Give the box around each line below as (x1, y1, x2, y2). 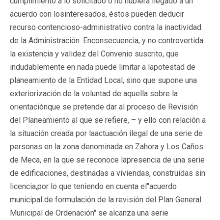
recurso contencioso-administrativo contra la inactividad (10, 22, 201, 32)
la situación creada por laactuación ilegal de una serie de (10, 128, 203, 138)
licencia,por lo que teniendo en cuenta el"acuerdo (10, 181, 177, 191)
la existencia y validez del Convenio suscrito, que (10, 49, 179, 58)
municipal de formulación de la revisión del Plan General (10, 194, 201, 204)
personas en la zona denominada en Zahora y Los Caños (10, 141, 203, 151)
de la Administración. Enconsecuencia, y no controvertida (10, 35, 203, 45)
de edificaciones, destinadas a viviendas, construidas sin (10, 168, 205, 178)
